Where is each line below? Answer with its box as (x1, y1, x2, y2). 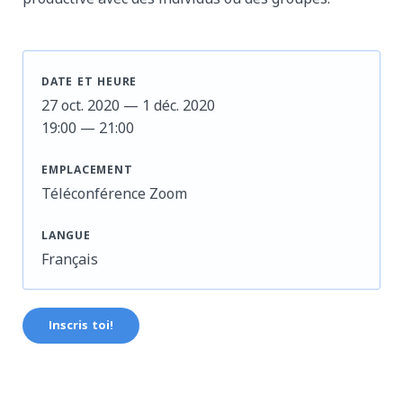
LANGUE (41, 227, 91, 246)
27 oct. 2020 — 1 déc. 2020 (41, 94, 215, 115)
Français (41, 248, 98, 269)
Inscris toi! (49, 316, 113, 336)
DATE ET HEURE (41, 73, 138, 93)
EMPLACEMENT (41, 161, 133, 181)
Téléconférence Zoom (41, 183, 187, 203)
